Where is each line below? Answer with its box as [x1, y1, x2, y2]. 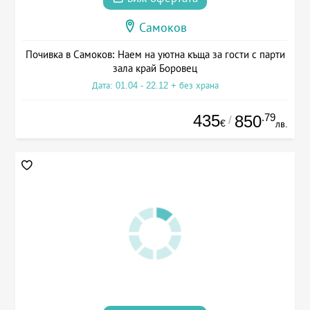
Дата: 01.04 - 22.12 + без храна [91, 80, 219, 91]
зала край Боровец [113, 62, 197, 74]
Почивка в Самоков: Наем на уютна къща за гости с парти [25, 48, 285, 60]
